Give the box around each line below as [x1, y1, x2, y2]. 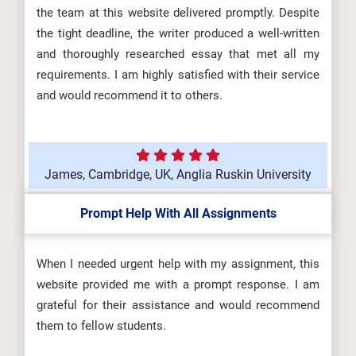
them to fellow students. [37, 319, 166, 333]
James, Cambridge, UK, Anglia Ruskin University [44, 167, 311, 182]
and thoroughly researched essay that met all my [37, 47, 319, 61]
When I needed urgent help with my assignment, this [37, 257, 319, 271]
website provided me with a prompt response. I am [37, 277, 319, 292]
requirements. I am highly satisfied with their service [37, 68, 319, 82]
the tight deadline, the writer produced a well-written [37, 26, 319, 41]
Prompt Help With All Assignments [79, 206, 277, 221]
